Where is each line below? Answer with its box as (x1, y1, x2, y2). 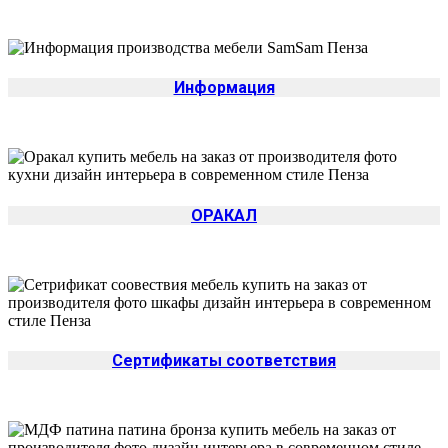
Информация (173, 77, 275, 97)
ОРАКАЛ (191, 205, 257, 225)
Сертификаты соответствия (112, 351, 336, 371)
